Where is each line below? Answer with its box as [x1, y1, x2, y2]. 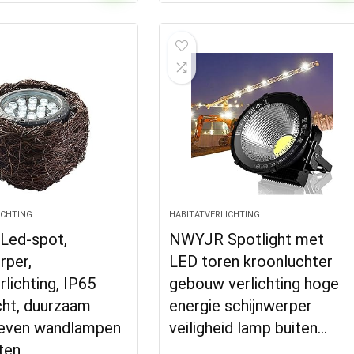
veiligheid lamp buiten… [169, 318, 328, 337]
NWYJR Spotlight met [169, 230, 325, 249]
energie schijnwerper [169, 296, 313, 315]
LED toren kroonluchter [169, 252, 333, 271]
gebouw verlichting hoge [169, 274, 340, 293]
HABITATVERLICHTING [169, 209, 261, 220]
